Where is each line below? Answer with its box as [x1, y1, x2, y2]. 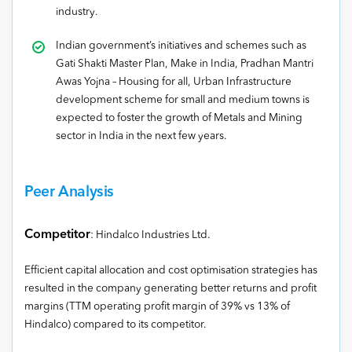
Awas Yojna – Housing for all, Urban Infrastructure [56, 76, 291, 87]
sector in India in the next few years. [56, 130, 232, 141]
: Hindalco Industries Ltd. [90, 229, 211, 240]
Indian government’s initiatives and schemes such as [56, 40, 306, 51]
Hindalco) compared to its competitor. [24, 319, 207, 330]
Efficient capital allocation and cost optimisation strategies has [24, 265, 317, 276]
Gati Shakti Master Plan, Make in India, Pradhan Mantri [56, 58, 313, 69]
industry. [56, 6, 98, 17]
